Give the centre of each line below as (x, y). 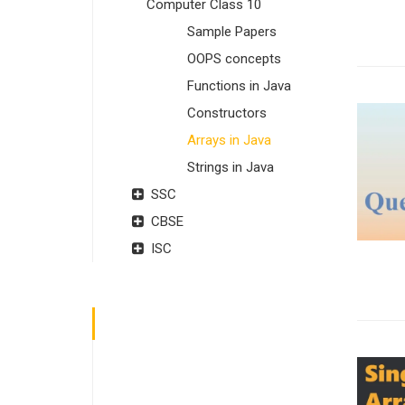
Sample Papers (232, 31)
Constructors (227, 113)
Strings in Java (231, 167)
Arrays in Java (229, 140)
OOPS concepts (234, 58)
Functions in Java (239, 85)
